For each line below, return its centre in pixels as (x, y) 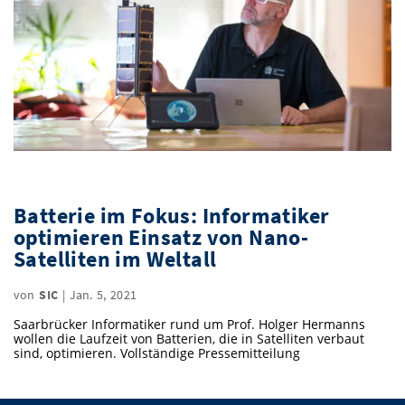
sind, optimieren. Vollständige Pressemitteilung (157, 353)
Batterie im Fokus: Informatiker (172, 215)
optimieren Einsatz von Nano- (161, 237)
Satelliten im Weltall (115, 259)
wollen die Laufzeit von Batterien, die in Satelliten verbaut (189, 338)
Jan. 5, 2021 (103, 294)
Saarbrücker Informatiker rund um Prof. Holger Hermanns (189, 324)
